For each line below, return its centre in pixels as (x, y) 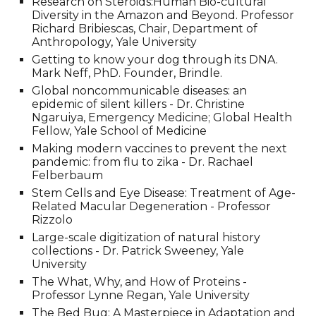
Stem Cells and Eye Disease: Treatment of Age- (164, 193)
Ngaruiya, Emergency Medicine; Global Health (162, 117)
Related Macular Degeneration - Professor (152, 206)
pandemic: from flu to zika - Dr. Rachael (143, 162)
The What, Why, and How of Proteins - (140, 282)
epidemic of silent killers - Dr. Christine (139, 104)
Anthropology (72, 42)
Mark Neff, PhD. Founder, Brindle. (127, 73)
